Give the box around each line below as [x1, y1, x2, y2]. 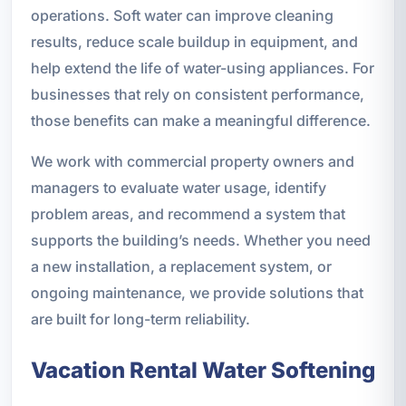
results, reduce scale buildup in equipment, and [30, 32, 358, 51]
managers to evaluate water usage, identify [30, 178, 326, 197]
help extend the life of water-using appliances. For [30, 58, 374, 77]
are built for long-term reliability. [30, 309, 250, 328]
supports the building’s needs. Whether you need [30, 230, 371, 249]
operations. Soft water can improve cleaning [30, 5, 333, 24]
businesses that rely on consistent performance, [30, 84, 364, 103]
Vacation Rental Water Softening [30, 356, 375, 383]
